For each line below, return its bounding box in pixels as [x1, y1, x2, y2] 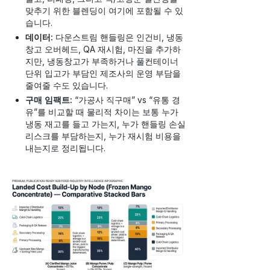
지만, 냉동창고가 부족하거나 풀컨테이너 [25, 56, 178, 67]
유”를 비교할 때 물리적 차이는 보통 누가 [25, 107, 178, 118]
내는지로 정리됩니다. [25, 143, 105, 154]
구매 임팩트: [25, 95, 72, 105]
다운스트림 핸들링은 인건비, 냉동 [53, 32, 183, 43]
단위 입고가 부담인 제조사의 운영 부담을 [25, 68, 181, 79]
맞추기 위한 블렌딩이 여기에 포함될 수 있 [25, 5, 183, 16]
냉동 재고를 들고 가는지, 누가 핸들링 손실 [25, 119, 186, 130]
